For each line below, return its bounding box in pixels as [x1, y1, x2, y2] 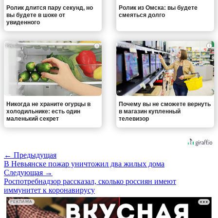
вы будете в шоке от [6, 12, 65, 19]
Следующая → [4, 168, 53, 177]
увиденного [6, 19, 40, 26]
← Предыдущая [4, 150, 56, 159]
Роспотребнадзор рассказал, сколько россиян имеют [4, 177, 176, 185]
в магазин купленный [119, 108, 181, 115]
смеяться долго [119, 12, 165, 19]
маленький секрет [6, 115, 59, 122]
